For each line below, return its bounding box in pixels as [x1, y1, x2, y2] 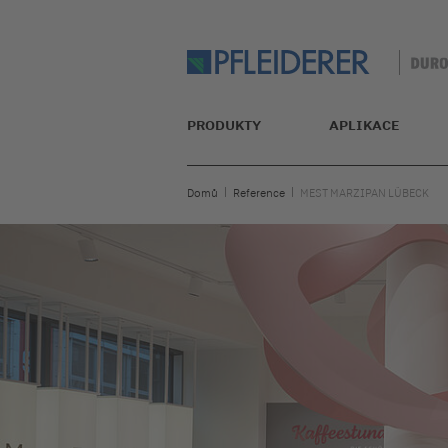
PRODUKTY [187, 117, 261, 133]
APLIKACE [329, 117, 400, 133]
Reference [233, 186, 285, 200]
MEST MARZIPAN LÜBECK [300, 186, 429, 200]
